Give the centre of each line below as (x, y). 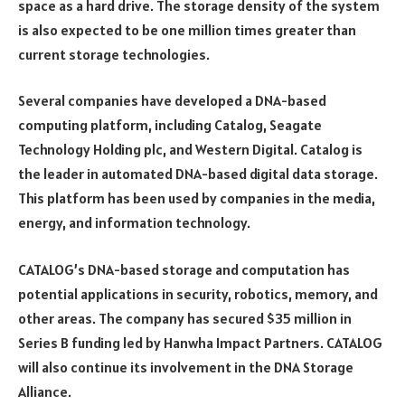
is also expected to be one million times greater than (187, 29)
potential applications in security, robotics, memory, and (198, 294)
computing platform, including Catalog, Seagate (170, 125)
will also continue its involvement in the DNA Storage (186, 367)
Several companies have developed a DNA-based (172, 101)
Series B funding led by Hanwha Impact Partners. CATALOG (200, 343)
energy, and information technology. (134, 223)
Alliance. (45, 392)
